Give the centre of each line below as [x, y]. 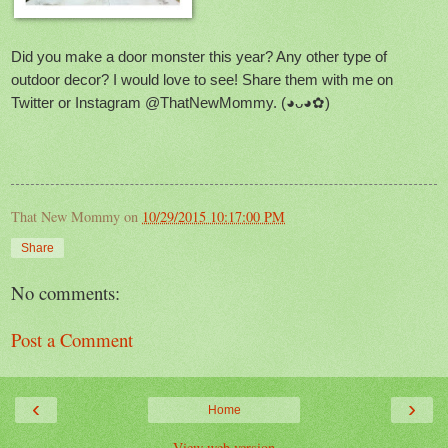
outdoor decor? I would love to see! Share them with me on [202, 80]
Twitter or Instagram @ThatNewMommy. [144, 103]
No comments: [65, 293]
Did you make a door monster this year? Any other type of [199, 57]
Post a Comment [72, 339]
